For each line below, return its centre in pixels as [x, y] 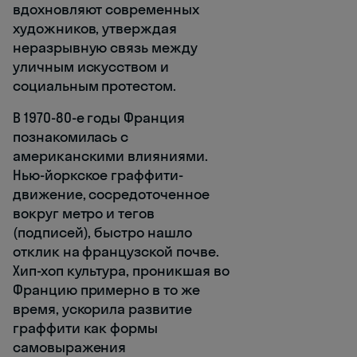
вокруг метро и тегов [84, 214]
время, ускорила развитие [102, 309]
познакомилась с [71, 137]
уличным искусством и [91, 67]
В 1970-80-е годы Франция [99, 118]
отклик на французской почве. [116, 252]
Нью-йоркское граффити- [98, 175]
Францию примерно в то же [106, 290]
